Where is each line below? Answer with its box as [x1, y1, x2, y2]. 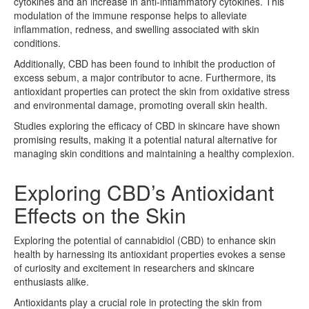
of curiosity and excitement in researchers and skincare [14, 260, 255, 275]
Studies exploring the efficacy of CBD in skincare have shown [14, 118, 280, 132]
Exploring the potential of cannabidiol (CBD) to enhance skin [14, 232, 276, 247]
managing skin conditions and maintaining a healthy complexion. [14, 146, 295, 160]
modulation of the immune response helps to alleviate [14, 8, 247, 22]
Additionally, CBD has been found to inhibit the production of [14, 56, 275, 70]
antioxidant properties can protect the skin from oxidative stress [14, 83, 290, 98]
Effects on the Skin [14, 199, 186, 230]
